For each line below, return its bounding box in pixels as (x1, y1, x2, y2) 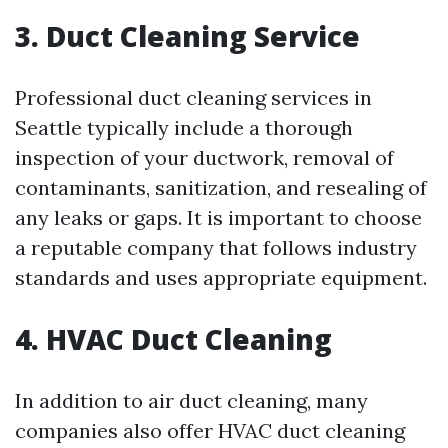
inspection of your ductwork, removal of (15, 145, 394, 170)
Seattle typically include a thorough (15, 115, 353, 140)
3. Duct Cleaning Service (15, 17, 360, 55)
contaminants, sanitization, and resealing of (15, 175, 427, 200)
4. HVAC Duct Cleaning (15, 320, 332, 358)
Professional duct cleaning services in (15, 85, 372, 110)
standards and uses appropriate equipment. (15, 265, 427, 290)
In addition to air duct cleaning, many (15, 388, 368, 413)
